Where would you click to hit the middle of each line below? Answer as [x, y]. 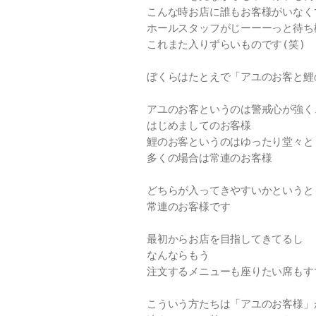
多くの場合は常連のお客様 [209, 158]
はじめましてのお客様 [199, 126]
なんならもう [178, 256]
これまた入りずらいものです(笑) [226, 45]
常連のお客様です [189, 207]
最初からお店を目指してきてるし [225, 239]
